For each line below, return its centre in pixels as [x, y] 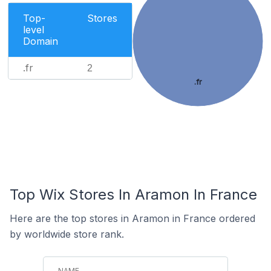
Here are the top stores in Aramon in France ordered [132, 218]
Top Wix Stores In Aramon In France [133, 194]
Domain [41, 41]
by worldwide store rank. [67, 234]
